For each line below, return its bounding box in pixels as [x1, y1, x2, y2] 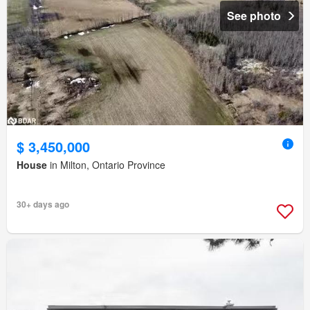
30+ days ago [17, 198, 69, 211]
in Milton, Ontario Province [47, 158, 165, 172]
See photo [227, 8, 281, 24]
